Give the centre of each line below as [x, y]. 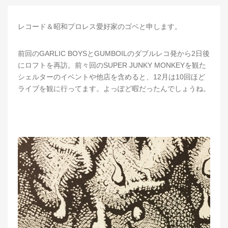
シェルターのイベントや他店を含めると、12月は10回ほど [111, 77]
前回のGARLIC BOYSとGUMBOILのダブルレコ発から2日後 [114, 53]
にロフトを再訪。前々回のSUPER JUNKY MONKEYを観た [112, 65]
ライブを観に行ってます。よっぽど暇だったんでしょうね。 [114, 88]
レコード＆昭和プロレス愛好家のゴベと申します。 [100, 26]
